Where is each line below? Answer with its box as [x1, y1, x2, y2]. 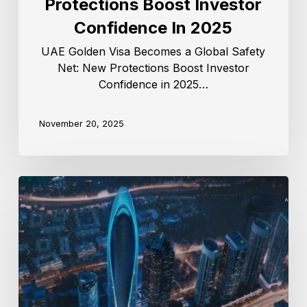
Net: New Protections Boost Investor [57, 60, 249, 75]
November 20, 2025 [38, 118, 124, 130]
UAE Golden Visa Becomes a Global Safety [41, 44, 266, 58]
